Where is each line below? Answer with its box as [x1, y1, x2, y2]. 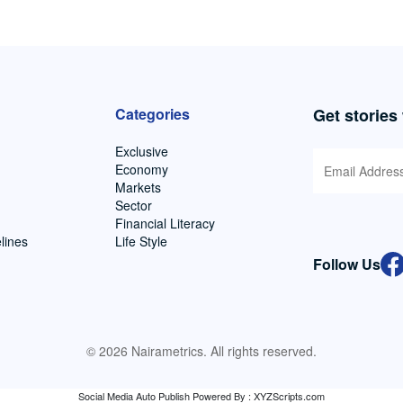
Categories [115, 103, 190, 125]
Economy [115, 160, 168, 179]
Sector [115, 196, 152, 215]
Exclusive [115, 142, 168, 161]
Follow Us [313, 254, 381, 275]
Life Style [115, 232, 167, 251]
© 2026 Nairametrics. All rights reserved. [86, 342, 317, 361]
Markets [115, 178, 161, 197]
